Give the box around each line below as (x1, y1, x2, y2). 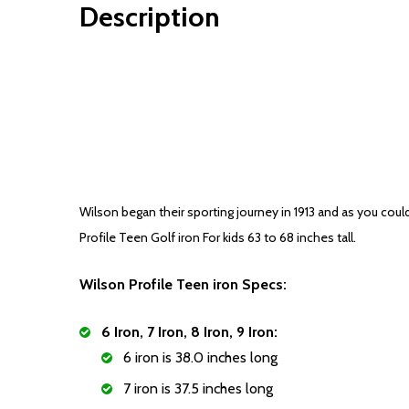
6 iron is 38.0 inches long (123, 349, 278, 367)
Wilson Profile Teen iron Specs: (79, 276, 287, 294)
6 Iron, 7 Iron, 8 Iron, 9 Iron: (101, 323, 278, 341)
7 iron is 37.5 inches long (123, 380, 273, 398)
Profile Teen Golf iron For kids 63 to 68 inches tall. (79, 229, 356, 246)
